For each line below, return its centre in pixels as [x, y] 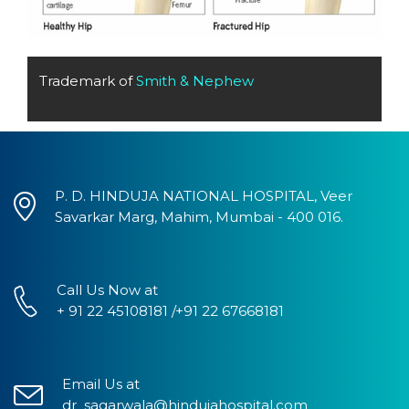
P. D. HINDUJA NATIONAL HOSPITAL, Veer [204, 195]
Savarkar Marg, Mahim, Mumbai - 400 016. [199, 216]
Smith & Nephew [195, 80]
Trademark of [88, 80]
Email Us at [101, 383]
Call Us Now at [107, 289]
